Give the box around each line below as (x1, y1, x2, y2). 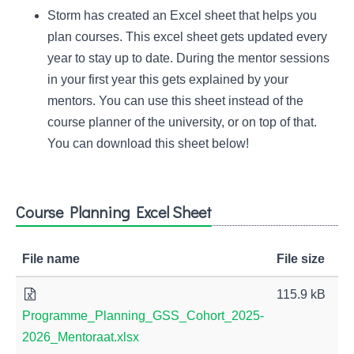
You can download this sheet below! (47, 137, 249, 150)
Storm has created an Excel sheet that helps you (47, 9, 317, 22)
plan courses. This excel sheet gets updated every (47, 30, 327, 43)
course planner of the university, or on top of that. (47, 115, 317, 129)
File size (277, 251, 325, 265)
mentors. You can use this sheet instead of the (47, 94, 303, 107)
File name (22, 251, 80, 265)
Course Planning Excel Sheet (16, 201, 212, 222)
